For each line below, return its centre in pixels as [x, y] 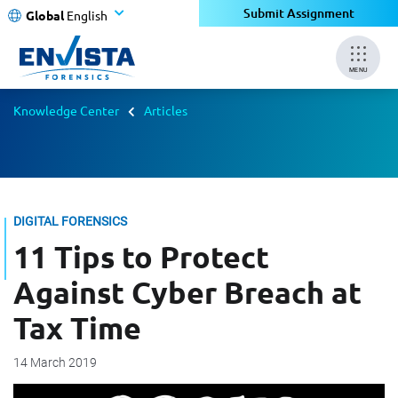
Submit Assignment [298, 13]
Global [45, 15]
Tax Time [77, 327]
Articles [166, 110]
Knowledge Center [66, 110]
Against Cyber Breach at [187, 292]
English [87, 15]
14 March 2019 [55, 362]
